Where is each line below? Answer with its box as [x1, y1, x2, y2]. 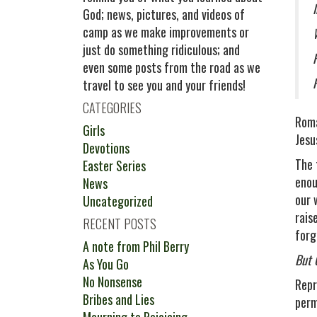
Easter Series [83, 156, 146, 175]
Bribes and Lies [83, 290, 154, 309]
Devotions [83, 139, 129, 157]
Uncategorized [83, 192, 153, 210]
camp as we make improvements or [83, 23, 249, 41]
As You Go [83, 255, 129, 273]
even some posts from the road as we [83, 58, 260, 76]
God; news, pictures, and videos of [83, 5, 245, 23]
